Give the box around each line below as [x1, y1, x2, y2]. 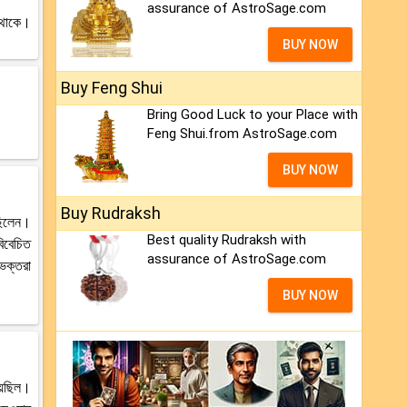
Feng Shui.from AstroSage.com [147, 125, 337, 143]
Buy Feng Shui [61, 78, 163, 98]
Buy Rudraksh [61, 203, 161, 223]
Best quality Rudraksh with [147, 232, 306, 249]
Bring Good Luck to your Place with [147, 106, 358, 124]
